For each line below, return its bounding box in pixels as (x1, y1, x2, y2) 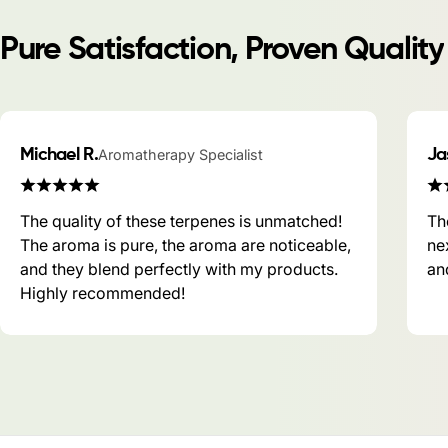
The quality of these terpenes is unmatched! (20, 211, 342, 231)
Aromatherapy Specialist (97, 146, 263, 163)
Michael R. (20, 146, 98, 164)
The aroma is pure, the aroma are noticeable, (20, 235, 351, 255)
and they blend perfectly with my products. (20, 259, 338, 279)
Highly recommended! (20, 283, 185, 303)
